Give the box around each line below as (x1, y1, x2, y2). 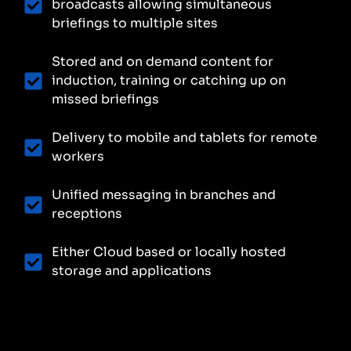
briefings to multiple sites (52, 15, 219, 32)
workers (52, 148, 105, 165)
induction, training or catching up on (52, 72, 287, 89)
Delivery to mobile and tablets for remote (52, 129, 318, 147)
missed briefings (52, 91, 160, 108)
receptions (52, 205, 123, 223)
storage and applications (52, 262, 212, 280)
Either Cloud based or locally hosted (52, 244, 287, 261)
